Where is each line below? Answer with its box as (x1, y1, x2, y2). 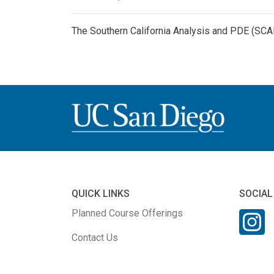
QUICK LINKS (72, 187, 130, 199)
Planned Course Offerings (72, 207, 183, 219)
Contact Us (72, 231, 118, 243)
